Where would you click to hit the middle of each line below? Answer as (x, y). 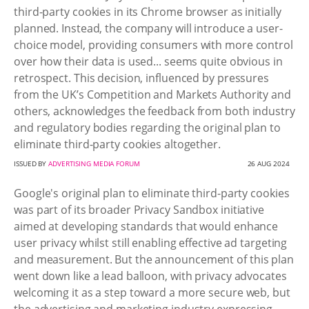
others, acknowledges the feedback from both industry (154, 111)
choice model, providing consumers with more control (153, 45)
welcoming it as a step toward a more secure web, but (152, 292)
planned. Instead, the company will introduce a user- (148, 28)
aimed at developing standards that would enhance (146, 226)
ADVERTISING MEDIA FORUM (94, 163)
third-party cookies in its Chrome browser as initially (148, 12)
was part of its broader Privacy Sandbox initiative (139, 210)
